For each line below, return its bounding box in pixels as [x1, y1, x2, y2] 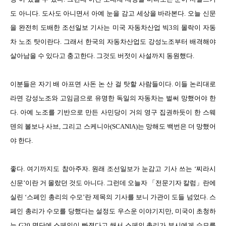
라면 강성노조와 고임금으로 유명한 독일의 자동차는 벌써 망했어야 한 [10, 94, 216, 102]
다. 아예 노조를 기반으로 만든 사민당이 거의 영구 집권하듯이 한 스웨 [10, 108, 216, 116]
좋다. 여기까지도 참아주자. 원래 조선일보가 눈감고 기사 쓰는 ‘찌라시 [10, 165, 216, 173]
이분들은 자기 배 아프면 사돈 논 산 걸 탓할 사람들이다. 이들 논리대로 [10, 80, 216, 88]
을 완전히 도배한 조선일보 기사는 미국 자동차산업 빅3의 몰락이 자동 [10, 24, 216, 31]
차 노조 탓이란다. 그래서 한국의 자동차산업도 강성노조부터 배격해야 [10, 38, 216, 45]
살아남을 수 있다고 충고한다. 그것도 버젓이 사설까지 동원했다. [10, 52, 196, 60]
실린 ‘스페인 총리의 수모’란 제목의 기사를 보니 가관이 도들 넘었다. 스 [10, 193, 216, 201]
